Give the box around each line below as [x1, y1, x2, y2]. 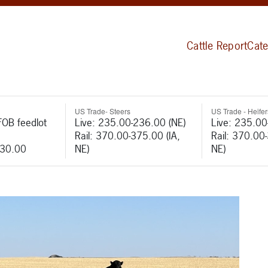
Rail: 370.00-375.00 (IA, [74, 129, 180, 142]
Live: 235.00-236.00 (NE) [74, 115, 185, 129]
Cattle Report [187, 38, 248, 54]
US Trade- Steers [74, 106, 130, 116]
